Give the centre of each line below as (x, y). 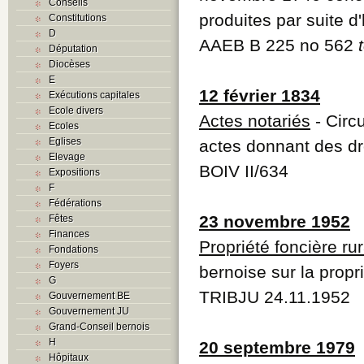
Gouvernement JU (89, 311)
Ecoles (64, 126)
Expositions (74, 172)
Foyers (64, 264)
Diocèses (69, 64)
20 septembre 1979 (277, 347)
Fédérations (75, 203)
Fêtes (61, 218)
